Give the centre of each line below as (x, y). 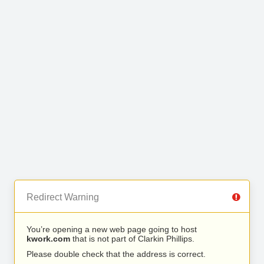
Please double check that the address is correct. (116, 254)
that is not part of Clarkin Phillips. (132, 239)
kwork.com (48, 239)
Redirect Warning (63, 197)
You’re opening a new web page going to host (112, 229)
